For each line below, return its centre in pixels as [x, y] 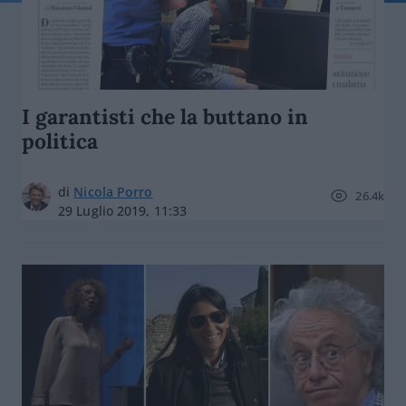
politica [60, 141]
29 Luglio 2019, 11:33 [123, 211]
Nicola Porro [113, 192]
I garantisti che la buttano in [165, 116]
